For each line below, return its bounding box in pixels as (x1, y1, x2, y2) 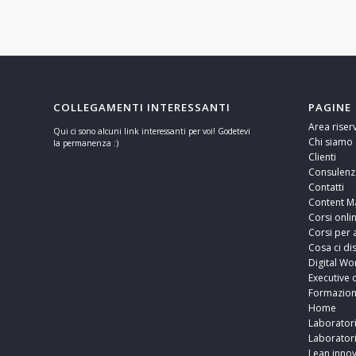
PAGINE (308, 99, 351, 114)
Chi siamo (308, 134, 353, 149)
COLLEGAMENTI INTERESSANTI (53, 99, 230, 114)
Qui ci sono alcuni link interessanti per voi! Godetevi (53, 125, 250, 137)
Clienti (308, 149, 336, 164)
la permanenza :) (53, 137, 118, 149)
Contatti (308, 180, 344, 194)
